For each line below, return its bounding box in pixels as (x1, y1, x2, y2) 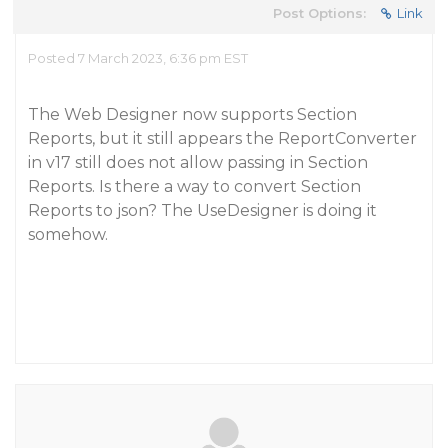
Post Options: (273, 5, 366, 21)
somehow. (28, 225, 108, 244)
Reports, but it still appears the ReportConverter (28, 129, 417, 148)
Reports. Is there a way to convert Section (28, 177, 361, 196)
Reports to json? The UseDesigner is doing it (28, 201, 377, 220)
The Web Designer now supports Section (28, 105, 357, 124)
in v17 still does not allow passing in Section (28, 153, 368, 172)
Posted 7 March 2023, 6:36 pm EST (28, 50, 248, 66)
